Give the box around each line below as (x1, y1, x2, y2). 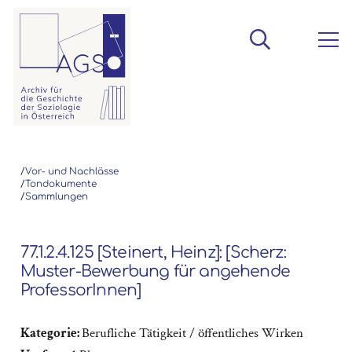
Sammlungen (24, 191, 88, 202)
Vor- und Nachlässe (24, 166, 119, 177)
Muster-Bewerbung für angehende (20, 262, 291, 280)
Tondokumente (24, 178, 97, 189)
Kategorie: (20, 324, 82, 343)
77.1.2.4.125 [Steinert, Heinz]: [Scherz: (20, 243, 286, 262)
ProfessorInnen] (20, 280, 141, 299)
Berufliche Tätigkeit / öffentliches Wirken (81, 324, 303, 343)
